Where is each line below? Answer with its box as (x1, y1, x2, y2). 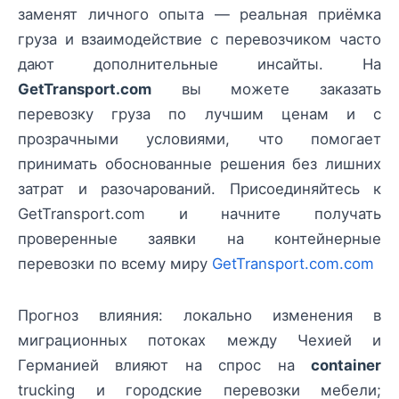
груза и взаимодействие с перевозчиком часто (18, 30, 381, 49)
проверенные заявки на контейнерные (18, 230, 381, 248)
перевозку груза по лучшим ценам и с (18, 105, 381, 124)
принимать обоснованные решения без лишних (18, 155, 381, 174)
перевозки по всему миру (18, 255, 212, 273)
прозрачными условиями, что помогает (18, 130, 381, 149)
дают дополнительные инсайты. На (18, 55, 381, 74)
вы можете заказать (151, 80, 381, 99)
